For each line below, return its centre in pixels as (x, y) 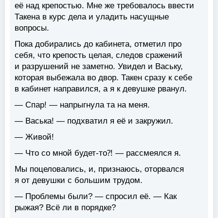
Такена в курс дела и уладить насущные (92, 17)
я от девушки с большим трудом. (79, 181)
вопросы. (32, 28)
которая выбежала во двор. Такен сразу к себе (103, 78)
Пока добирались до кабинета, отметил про (98, 44)
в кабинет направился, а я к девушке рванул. (101, 89)
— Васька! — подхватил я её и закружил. (94, 121)
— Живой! (34, 137)
